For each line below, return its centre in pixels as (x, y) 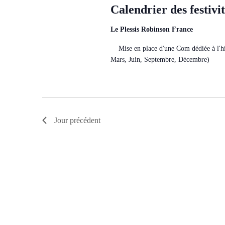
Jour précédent (77, 120)
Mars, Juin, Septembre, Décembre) (160, 60)
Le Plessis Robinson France (151, 29)
